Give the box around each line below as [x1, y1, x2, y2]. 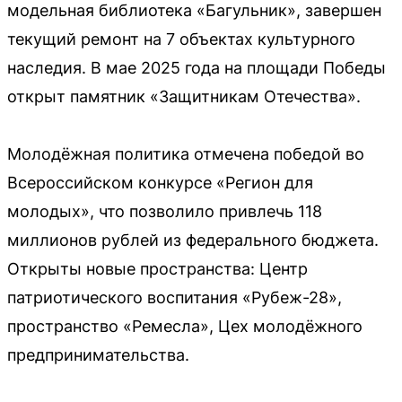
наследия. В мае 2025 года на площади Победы [7, 58, 386, 77]
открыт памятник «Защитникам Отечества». [7, 87, 361, 106]
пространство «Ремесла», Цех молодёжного [7, 317, 363, 336]
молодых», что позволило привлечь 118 [7, 202, 322, 221]
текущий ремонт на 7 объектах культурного [7, 30, 355, 48]
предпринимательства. [7, 345, 189, 364]
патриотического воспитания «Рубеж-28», [7, 288, 342, 307]
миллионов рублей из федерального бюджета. [7, 231, 379, 249]
